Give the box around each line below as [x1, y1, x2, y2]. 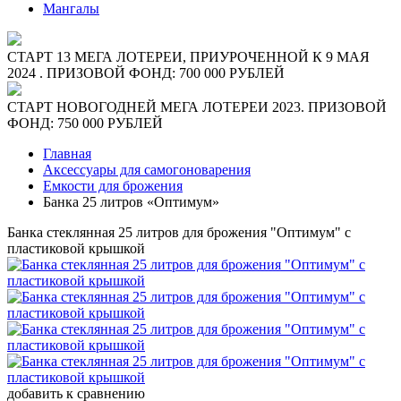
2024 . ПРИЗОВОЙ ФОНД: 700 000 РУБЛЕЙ [7, 65, 285, 81]
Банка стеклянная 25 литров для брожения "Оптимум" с [7, 225, 351, 241]
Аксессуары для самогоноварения [43, 162, 251, 178]
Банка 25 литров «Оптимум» [43, 194, 219, 210]
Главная [43, 146, 91, 162]
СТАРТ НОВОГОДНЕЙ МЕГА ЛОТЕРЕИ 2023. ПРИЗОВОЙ [7, 99, 387, 115]
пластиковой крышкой [7, 241, 145, 257]
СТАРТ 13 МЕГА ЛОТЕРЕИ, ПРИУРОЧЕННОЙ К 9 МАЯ [7, 49, 370, 65]
